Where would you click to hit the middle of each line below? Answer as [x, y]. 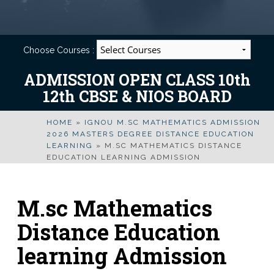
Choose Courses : [60, 50]
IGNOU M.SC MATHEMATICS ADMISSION [172, 122]
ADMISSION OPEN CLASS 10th [137, 80]
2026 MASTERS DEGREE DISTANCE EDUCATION [150, 134]
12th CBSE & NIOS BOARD [137, 96]
